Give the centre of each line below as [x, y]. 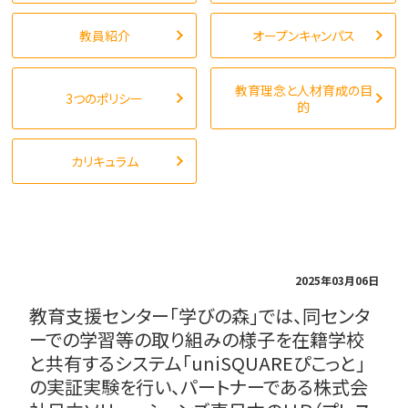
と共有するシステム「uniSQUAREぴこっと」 [198, 363]
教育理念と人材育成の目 [303, 90]
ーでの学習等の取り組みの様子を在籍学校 [197, 339]
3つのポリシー [105, 98]
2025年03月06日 [337, 280]
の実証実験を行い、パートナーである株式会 [199, 387]
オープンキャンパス [303, 36]
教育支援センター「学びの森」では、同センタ [200, 316]
